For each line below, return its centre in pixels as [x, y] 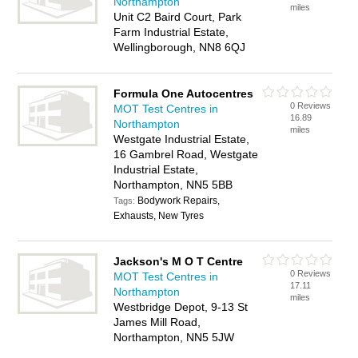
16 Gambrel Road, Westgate [186, 154]
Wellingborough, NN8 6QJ [180, 47]
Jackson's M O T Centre [179, 261]
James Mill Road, [157, 322]
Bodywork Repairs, [179, 201]
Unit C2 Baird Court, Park [178, 17]
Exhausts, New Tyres [159, 216]
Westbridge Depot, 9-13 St [181, 307]
